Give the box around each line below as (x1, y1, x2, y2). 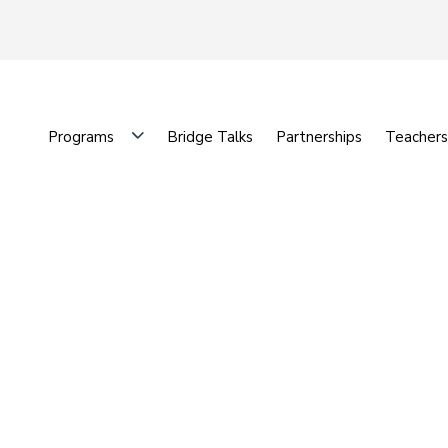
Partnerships (276, 127, 362, 147)
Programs (48, 127, 114, 147)
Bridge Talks (167, 127, 253, 147)
